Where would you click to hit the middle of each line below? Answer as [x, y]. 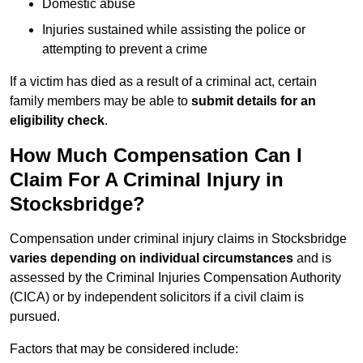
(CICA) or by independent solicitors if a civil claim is [157, 297]
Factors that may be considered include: [124, 349]
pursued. [35, 317]
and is [312, 258]
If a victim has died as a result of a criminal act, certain [163, 82]
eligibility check [57, 121]
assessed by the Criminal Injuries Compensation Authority [175, 278]
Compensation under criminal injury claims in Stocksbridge [178, 239]
